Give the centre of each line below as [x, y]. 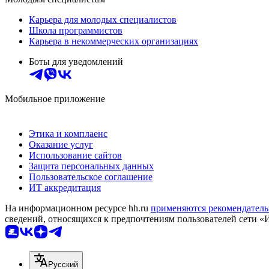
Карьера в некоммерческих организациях [113, 41]
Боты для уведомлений [76, 62]
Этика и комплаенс [68, 134]
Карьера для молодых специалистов [103, 20]
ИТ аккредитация [65, 188]
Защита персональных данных [91, 166]
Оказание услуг [61, 145]
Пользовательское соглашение [91, 177]
